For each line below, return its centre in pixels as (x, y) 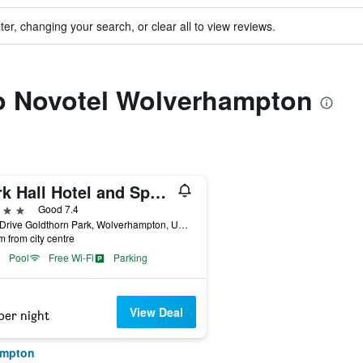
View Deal (157, 312)
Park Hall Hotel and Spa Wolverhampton (158, 192)
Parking (130, 257)
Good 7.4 (58, 209)
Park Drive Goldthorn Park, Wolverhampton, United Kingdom (183, 224)
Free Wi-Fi (71, 257)
